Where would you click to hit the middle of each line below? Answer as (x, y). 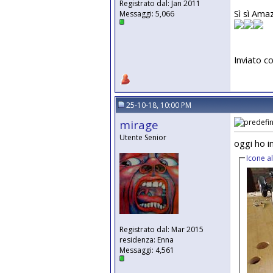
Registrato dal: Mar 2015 (161, 229)
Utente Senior (143, 137)
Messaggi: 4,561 (147, 250)
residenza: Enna (147, 240)
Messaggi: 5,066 (147, 14)
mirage (139, 125)
